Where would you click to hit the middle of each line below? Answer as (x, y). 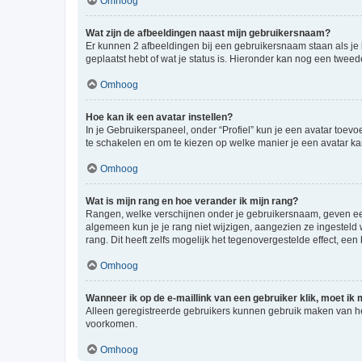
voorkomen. (112, 324)
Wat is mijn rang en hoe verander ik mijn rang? (192, 201)
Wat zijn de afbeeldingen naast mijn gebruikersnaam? (208, 33)
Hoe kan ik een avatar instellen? (159, 117)
